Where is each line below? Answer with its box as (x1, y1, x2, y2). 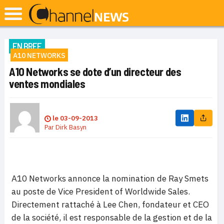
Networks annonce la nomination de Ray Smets (29, 173, 208, 184)
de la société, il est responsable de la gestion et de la (11, 212, 212, 223)
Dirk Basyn (55, 123, 86, 131)
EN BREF (12, 40, 41, 52)
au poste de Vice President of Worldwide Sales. (11, 186, 190, 197)
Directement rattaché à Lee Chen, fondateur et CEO (11, 199, 209, 210)
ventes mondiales (9, 77, 85, 90)
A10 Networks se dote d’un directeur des (9, 65, 181, 78)
